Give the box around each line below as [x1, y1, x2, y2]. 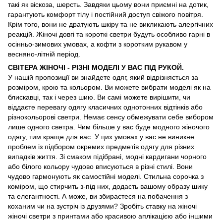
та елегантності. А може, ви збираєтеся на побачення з [8, 192, 188, 200]
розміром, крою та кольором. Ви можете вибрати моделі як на [8, 83, 211, 91]
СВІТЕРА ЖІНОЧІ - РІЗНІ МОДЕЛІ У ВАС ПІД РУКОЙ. [8, 63, 184, 71]
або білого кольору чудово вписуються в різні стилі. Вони [8, 163, 193, 170]
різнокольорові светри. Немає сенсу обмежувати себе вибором [8, 113, 214, 121]
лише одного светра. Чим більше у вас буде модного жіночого [8, 123, 210, 131]
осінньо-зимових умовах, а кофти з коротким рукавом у [8, 40, 187, 48]
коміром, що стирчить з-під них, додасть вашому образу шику [8, 182, 208, 190]
